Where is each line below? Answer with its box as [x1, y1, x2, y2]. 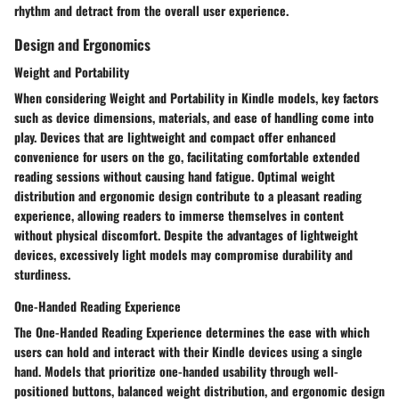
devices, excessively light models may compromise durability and [14, 244, 353, 264]
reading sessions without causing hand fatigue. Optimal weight [14, 166, 335, 185]
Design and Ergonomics [14, 32, 151, 55]
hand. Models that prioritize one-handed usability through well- [14, 361, 338, 380]
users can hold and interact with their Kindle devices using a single [14, 341, 362, 361]
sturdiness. [14, 264, 70, 283]
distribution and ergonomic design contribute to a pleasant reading [14, 185, 362, 205]
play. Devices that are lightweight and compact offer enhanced [14, 126, 336, 146]
